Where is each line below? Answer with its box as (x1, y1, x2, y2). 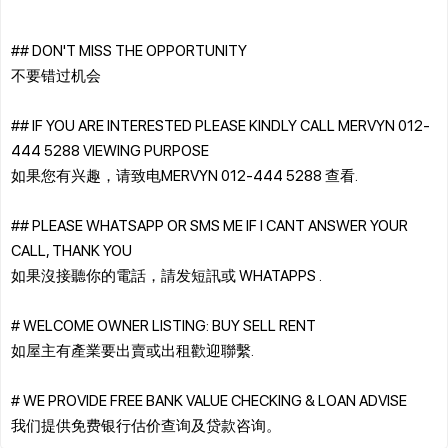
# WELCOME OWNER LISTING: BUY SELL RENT (11, 314, 316, 335)
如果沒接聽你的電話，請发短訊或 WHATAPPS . (11, 264, 322, 285)
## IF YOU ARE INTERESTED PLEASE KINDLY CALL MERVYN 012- (11, 114, 430, 135)
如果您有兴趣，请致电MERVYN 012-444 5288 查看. (11, 164, 358, 185)
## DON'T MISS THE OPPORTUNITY (11, 39, 247, 60)
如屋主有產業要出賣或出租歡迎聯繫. (11, 339, 254, 360)
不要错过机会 (11, 64, 101, 85)
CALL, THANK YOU (11, 239, 132, 260)
